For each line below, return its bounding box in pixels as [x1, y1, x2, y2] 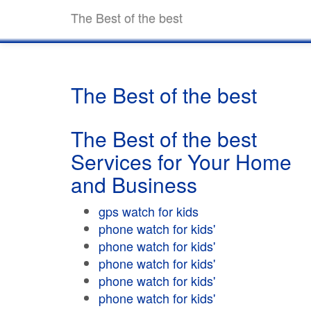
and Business [71, 169, 197, 199]
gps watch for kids [99, 202, 199, 220]
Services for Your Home [71, 146, 292, 176]
